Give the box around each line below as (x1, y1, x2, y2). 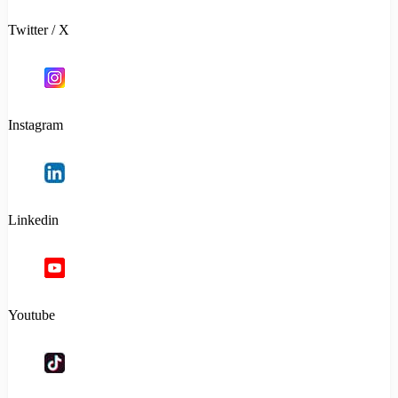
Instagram (8, 117, 63, 133)
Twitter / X (8, 22, 69, 38)
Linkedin (8, 212, 59, 228)
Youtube (8, 307, 55, 323)
